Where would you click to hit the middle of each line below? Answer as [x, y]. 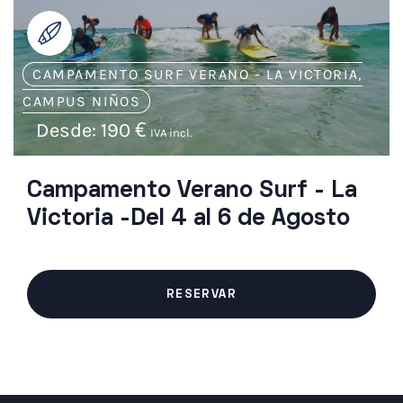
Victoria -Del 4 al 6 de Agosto [188, 219]
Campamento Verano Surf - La [192, 191]
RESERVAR [201, 295]
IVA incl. [171, 132]
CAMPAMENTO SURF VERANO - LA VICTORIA [196, 74]
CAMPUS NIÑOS [82, 101]
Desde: [68, 130]
